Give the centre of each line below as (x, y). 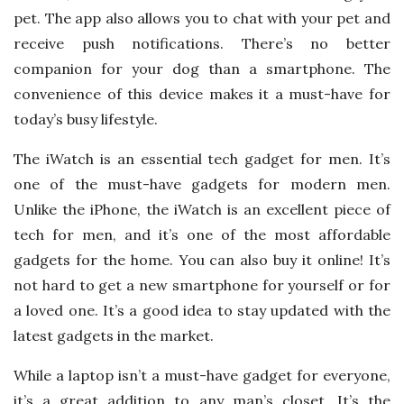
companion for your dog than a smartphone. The (202, 68)
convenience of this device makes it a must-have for (202, 93)
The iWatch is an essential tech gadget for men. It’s (202, 158)
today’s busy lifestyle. (86, 119)
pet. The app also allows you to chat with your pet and (202, 18)
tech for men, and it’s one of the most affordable (202, 234)
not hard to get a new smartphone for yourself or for (202, 285)
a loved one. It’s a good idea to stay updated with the (202, 310)
